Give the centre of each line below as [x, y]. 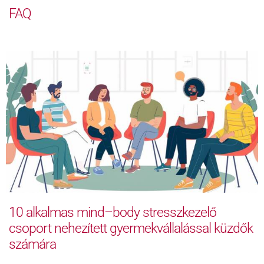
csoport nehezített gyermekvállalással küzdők [131, 228]
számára [32, 244]
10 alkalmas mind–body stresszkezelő [113, 212]
